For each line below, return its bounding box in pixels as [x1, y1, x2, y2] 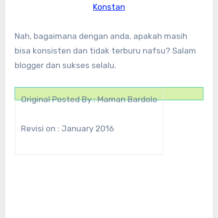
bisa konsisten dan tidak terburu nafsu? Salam [14, 45, 196, 55]
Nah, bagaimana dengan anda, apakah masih [14, 31, 187, 41]
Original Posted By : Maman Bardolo [20, 94, 157, 104]
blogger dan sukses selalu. [14, 60, 116, 70]
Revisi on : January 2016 [20, 123, 114, 133]
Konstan [93, 1, 125, 12]
